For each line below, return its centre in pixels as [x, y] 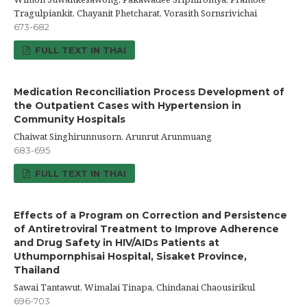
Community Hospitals [70, 120]
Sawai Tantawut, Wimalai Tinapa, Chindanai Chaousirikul [134, 287]
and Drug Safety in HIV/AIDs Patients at [116, 243]
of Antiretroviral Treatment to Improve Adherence [146, 229]
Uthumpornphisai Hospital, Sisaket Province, [130, 257]
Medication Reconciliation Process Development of [149, 92]
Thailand [37, 270]
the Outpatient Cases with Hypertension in [127, 106]
